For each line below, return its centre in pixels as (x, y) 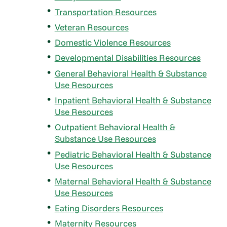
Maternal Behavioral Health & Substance (133, 181)
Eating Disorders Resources (109, 208)
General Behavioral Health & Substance (130, 73)
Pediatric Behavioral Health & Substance (133, 154)
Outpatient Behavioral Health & (115, 127)
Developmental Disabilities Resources (127, 58)
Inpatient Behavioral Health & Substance (133, 100)
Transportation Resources (105, 12)
